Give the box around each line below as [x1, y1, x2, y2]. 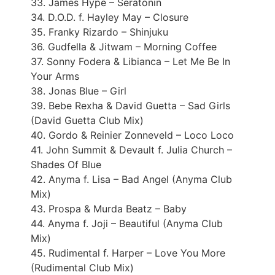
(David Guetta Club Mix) [31, 114, 144, 126]
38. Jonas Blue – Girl [31, 84, 126, 97]
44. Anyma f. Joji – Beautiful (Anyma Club [31, 217, 223, 230]
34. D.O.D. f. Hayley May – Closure [31, 10, 188, 23]
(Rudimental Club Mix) [31, 261, 134, 274]
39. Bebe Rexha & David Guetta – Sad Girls [31, 99, 230, 112]
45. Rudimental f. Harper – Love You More [31, 246, 225, 259]
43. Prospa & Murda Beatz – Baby [31, 202, 187, 215]
